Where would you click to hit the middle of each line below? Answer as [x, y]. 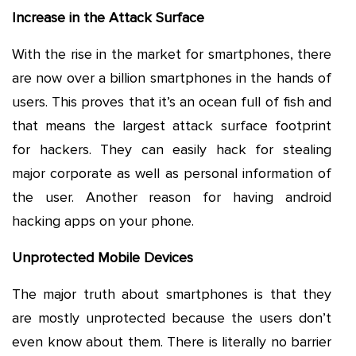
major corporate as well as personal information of [172, 173]
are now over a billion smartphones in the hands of [172, 77]
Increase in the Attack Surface [108, 17]
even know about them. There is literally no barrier [172, 341]
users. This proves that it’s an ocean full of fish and [172, 101]
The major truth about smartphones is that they [172, 294]
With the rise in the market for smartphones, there [172, 54]
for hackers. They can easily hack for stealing [172, 149]
